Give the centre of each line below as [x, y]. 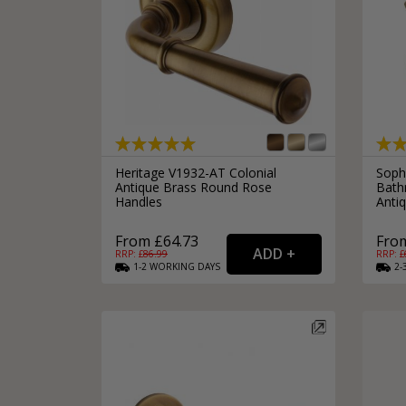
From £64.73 [157, 242]
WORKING [172, 267]
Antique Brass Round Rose [193, 188]
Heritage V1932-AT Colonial [196, 173]
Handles [139, 202]
